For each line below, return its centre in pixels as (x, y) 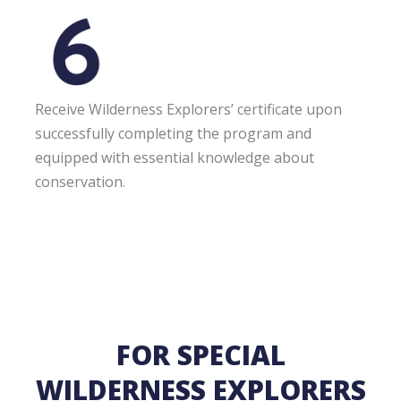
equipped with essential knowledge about (175, 157)
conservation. (80, 181)
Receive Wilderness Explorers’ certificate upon (188, 109)
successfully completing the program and (173, 133)
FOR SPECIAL (200, 354)
